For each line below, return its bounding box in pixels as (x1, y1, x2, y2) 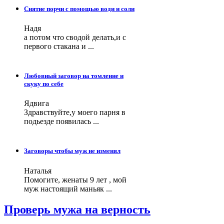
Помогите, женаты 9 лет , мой (24, 175, 126, 184)
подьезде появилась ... (24, 117, 99, 126)
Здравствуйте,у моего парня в (24, 108, 125, 117)
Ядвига (24, 99, 49, 108)
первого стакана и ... (24, 41, 94, 50)
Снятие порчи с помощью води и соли (24, 4, 134, 12)
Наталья (24, 166, 51, 175)
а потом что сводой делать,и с (24, 32, 126, 41)
